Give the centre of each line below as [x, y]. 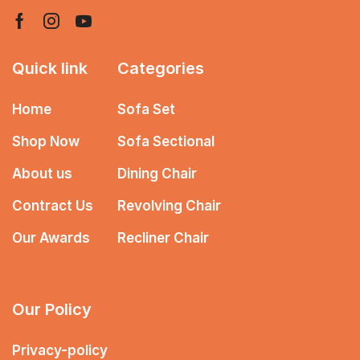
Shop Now [46, 142]
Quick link [50, 69]
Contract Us [53, 206]
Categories [161, 69]
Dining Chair [157, 174]
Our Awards [51, 238]
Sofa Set [146, 110]
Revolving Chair [169, 206]
